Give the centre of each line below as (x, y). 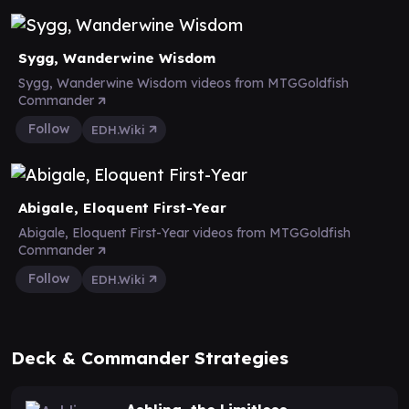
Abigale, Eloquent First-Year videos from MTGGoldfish (184, 232)
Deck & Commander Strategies (150, 357)
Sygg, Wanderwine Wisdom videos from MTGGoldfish (184, 83)
